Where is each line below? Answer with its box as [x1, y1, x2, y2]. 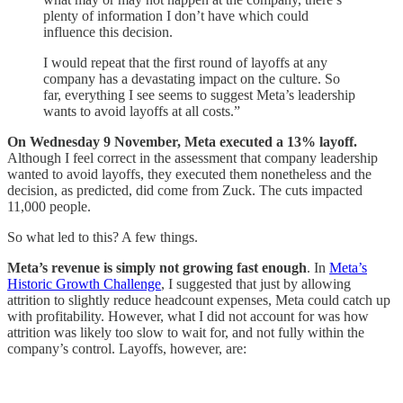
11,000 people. [7, 199, 91, 215]
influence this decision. [43, 24, 173, 40]
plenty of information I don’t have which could [43, 8, 309, 24]
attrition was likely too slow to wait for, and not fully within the [7, 325, 364, 341]
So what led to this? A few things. [7, 229, 198, 246]
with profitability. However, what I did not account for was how [7, 309, 369, 325]
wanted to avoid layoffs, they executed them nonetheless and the [7, 166, 372, 183]
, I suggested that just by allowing [161, 276, 351, 292]
